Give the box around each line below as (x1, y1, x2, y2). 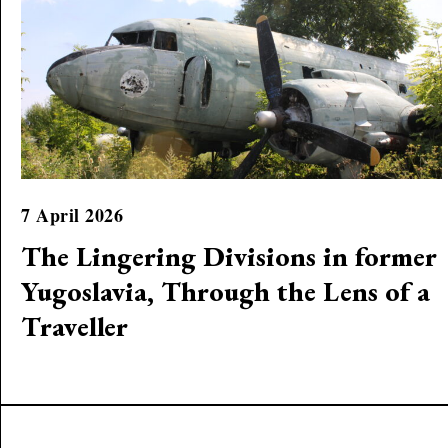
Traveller (21, 308, 129, 344)
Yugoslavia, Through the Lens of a (21, 273, 431, 309)
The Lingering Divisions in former (21, 238, 438, 274)
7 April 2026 (21, 201, 124, 228)
